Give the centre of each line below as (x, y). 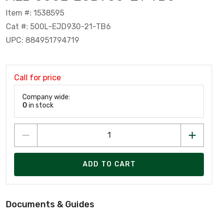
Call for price (37, 77)
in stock (40, 105)
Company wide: (46, 97)
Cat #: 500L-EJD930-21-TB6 (58, 26)
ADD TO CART (109, 164)
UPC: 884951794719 (43, 40)
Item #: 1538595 (35, 13)
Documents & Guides (50, 204)
